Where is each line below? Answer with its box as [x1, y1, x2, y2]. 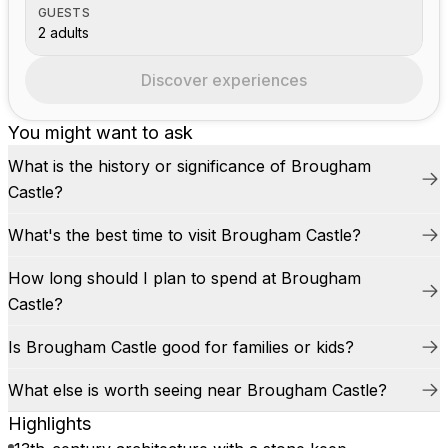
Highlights [8, 413, 91, 434]
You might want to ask [8, 122, 193, 143]
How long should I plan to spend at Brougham [8, 268, 361, 288]
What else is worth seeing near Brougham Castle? [8, 380, 387, 400]
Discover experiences [141, 70, 307, 90]
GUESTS [38, 5, 90, 20]
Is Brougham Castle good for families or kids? [8, 337, 354, 357]
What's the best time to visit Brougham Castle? [8, 225, 361, 245]
